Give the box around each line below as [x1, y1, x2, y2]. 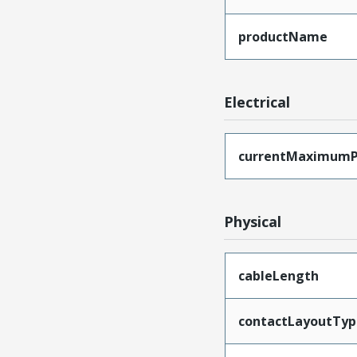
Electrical [224, 92, 291, 112]
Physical [224, 211, 282, 231]
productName [237, 27, 328, 45]
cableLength [237, 266, 319, 284]
